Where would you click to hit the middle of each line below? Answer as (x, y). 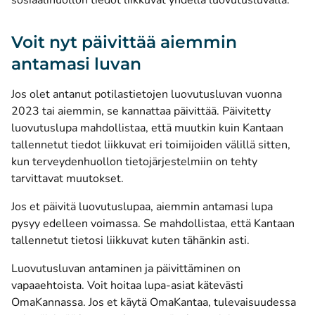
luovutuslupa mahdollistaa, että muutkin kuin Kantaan (147, 128)
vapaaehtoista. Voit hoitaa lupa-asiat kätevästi (127, 285)
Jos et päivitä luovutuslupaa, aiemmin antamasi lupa (142, 207)
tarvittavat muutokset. (67, 179)
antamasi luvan (76, 64)
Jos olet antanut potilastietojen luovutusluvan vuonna (147, 94)
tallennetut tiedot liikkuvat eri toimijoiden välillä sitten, (151, 145)
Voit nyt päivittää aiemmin (124, 42)
